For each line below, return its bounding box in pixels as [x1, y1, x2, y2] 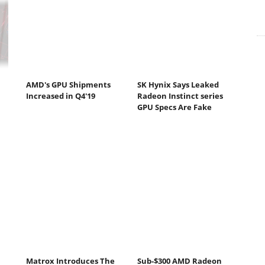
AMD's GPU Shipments [26, 79, 111, 91]
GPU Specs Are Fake [137, 102, 212, 113]
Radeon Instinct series [137, 91, 223, 102]
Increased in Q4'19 [26, 91, 95, 102]
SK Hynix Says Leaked [137, 79, 219, 91]
